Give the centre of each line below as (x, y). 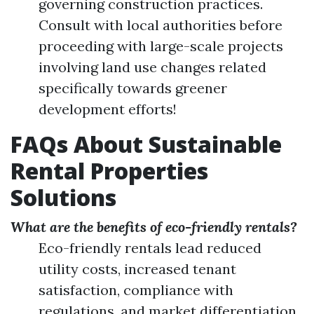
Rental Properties (109, 171)
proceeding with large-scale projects (161, 46)
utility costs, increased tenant (137, 269)
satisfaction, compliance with (136, 290)
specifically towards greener (133, 88)
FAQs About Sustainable (146, 144)
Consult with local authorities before (161, 25)
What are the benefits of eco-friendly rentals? (154, 227)
